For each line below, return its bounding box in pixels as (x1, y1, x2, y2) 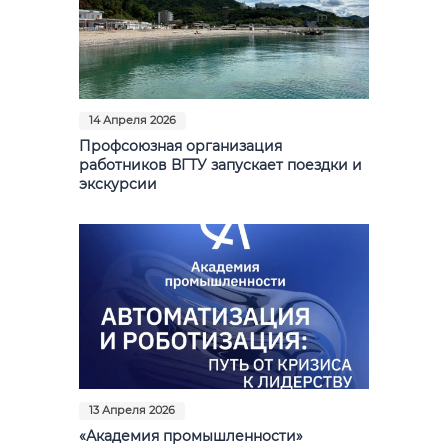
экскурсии (79, 175, 157, 192)
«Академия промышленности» (79, 427, 303, 444)
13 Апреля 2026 (89, 403, 175, 417)
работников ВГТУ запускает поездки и (79, 156, 362, 173)
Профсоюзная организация (79, 137, 282, 154)
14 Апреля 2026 (89, 113, 176, 127)
